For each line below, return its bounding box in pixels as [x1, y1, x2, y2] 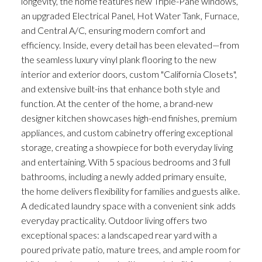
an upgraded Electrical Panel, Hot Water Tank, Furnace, [20, 9, 239, 21]
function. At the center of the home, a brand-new [20, 97, 213, 109]
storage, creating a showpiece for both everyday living [20, 141, 233, 153]
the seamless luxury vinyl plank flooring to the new [20, 53, 216, 65]
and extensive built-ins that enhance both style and [20, 82, 220, 94]
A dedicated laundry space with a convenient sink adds [20, 199, 236, 211]
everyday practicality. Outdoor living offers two [20, 214, 207, 226]
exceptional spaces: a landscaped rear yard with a [20, 229, 217, 240]
